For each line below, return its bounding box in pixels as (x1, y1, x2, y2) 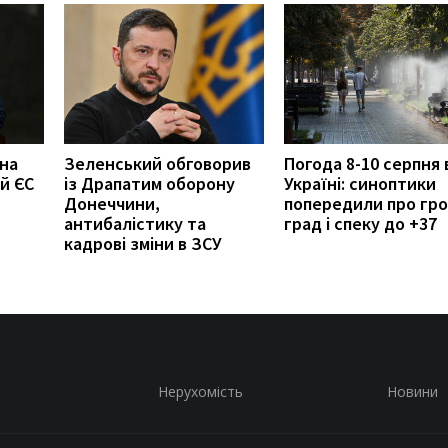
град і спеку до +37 (284, 211, 437, 235)
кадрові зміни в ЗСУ (64, 231, 222, 255)
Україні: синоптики (284, 171, 436, 195)
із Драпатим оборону (64, 171, 235, 195)
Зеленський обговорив (64, 151, 251, 175)
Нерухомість (157, 381, 243, 401)
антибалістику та (64, 211, 206, 235)
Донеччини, (64, 191, 160, 215)
